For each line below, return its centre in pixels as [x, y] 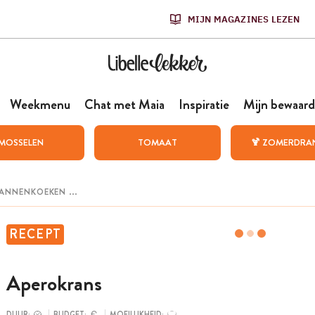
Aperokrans [54, 284]
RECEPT [35, 234]
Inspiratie [204, 104]
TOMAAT [157, 142]
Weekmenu [40, 104]
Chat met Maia [124, 104]
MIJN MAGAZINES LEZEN [244, 19]
